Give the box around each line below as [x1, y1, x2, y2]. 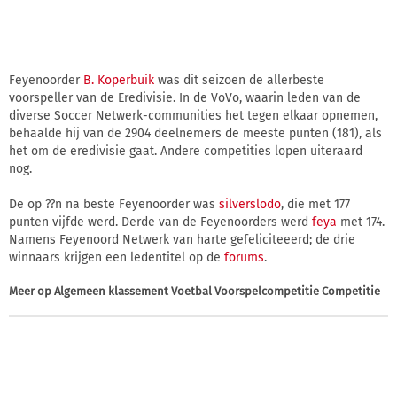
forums [224, 249, 264, 265]
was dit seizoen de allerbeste [154, 72, 324, 88]
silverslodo [219, 196, 281, 212]
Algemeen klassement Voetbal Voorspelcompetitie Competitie [54, 284, 380, 298]
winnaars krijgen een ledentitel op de [9, 249, 224, 265]
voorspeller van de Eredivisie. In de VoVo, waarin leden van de [9, 90, 361, 105]
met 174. [337, 214, 385, 230]
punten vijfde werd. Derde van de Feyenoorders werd [9, 214, 312, 230]
